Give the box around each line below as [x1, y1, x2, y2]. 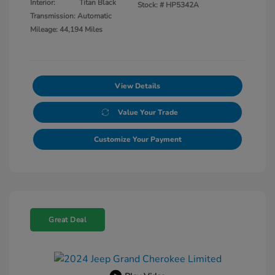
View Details [115, 80, 160, 91]
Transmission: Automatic [30, 10, 112, 21]
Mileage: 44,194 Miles [30, 24, 103, 34]
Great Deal [48, 214, 87, 225]
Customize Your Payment [93, 134, 182, 144]
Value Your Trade [117, 107, 178, 117]
